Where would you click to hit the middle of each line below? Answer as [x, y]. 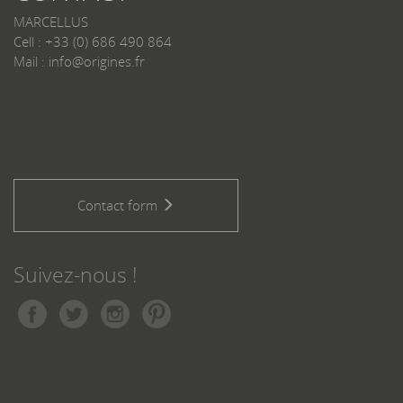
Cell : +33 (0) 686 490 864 [93, 42]
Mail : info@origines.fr [79, 62]
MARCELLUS [51, 22]
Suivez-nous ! [76, 275]
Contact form [119, 206]
